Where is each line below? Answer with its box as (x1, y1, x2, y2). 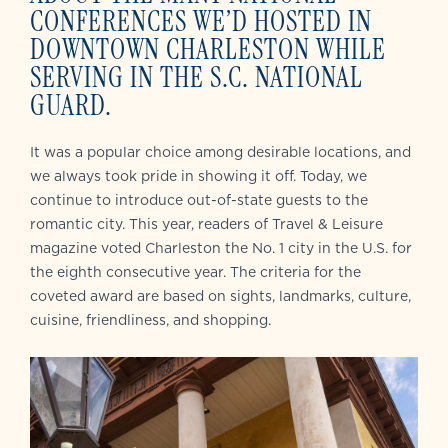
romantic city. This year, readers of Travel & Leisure (30, 214, 383, 234)
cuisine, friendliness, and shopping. (30, 310, 271, 330)
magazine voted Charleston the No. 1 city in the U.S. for (30, 238, 412, 258)
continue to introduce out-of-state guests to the (30, 190, 368, 210)
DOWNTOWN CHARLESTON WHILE (30, 31, 386, 68)
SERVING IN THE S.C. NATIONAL (30, 59, 363, 96)
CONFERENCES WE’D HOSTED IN (30, 3, 372, 40)
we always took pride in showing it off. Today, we (30, 166, 367, 186)
